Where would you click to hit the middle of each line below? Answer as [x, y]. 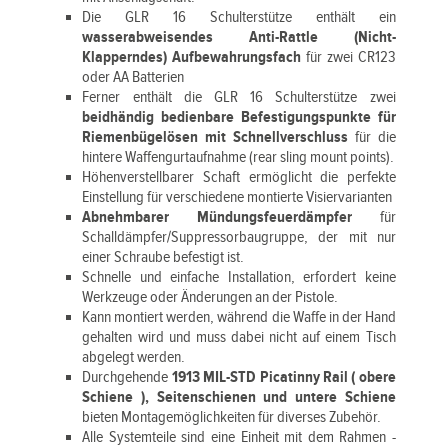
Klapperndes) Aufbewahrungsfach [192, 57]
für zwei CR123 [348, 57]
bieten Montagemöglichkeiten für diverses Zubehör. [232, 417]
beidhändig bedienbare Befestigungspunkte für [239, 117]
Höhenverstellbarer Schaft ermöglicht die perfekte [239, 177]
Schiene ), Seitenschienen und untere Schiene [239, 397]
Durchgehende [127, 377]
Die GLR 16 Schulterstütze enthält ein [239, 17]
